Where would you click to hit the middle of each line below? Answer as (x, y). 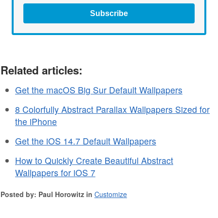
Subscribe (109, 13)
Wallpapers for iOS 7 (55, 172)
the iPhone (36, 121)
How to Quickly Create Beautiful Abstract (94, 160)
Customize (111, 194)
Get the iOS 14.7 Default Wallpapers (86, 141)
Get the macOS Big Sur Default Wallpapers (99, 90)
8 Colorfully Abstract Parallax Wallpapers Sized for (112, 109)
